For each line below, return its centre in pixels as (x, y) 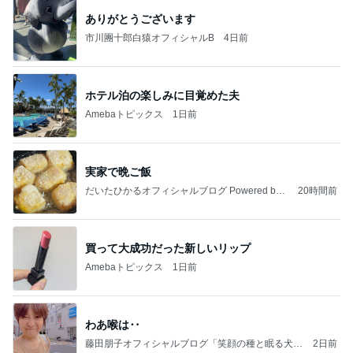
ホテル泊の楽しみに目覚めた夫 (162, 96)
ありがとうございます (140, 19)
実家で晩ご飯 (118, 172)
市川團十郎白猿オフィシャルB (150, 38)
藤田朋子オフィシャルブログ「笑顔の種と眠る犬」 (194, 344)
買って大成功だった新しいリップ (168, 249)
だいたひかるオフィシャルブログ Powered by (183, 191)
